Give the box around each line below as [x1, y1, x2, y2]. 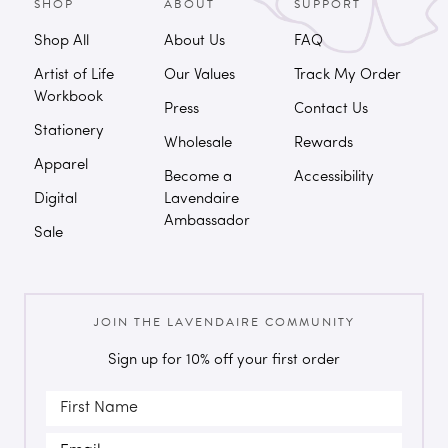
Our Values [164, 68, 235, 84]
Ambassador [164, 214, 250, 230]
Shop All [34, 34, 89, 50]
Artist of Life [34, 68, 114, 84]
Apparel [34, 158, 88, 174]
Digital [34, 192, 77, 208]
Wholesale [164, 136, 232, 152]
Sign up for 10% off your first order [108, 353, 340, 369]
